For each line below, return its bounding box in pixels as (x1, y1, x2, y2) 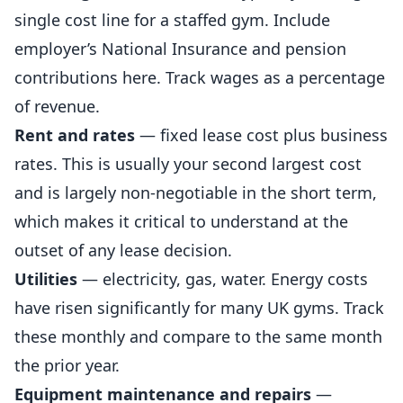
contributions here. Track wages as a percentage (14, 67, 385, 88)
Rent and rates (14, 124, 135, 146)
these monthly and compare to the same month (14, 326, 382, 347)
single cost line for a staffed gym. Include (14, 9, 330, 31)
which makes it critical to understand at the (14, 210, 348, 232)
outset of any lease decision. (14, 239, 232, 261)
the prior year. (14, 354, 120, 376)
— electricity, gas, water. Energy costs (77, 268, 368, 290)
